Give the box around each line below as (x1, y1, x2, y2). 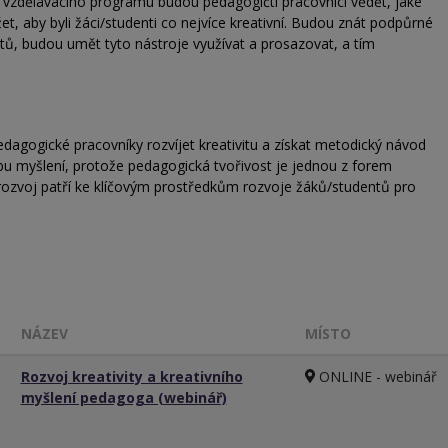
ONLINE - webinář (315, 366, 437, 386)
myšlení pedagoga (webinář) (20, 387, 227, 407)
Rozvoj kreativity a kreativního (20, 366, 243, 386)
